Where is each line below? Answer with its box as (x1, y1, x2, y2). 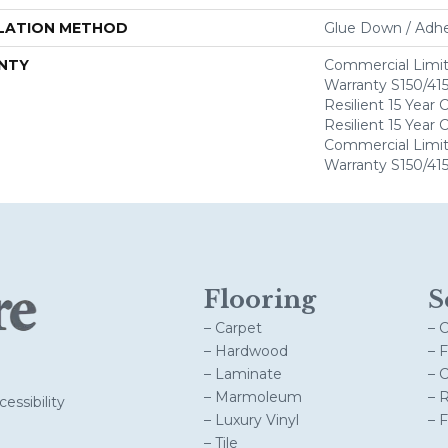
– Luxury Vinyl (204, 411, 299, 429)
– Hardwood (204, 342, 288, 360)
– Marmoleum (204, 388, 302, 406)
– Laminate (204, 365, 282, 383)
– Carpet (204, 319, 262, 337)
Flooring (204, 285, 316, 314)
